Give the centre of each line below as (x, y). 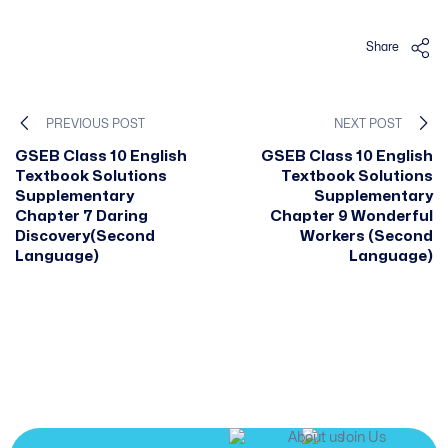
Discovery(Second (85, 236)
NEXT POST (368, 123)
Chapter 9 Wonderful (351, 216)
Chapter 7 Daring (81, 216)
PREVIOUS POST (95, 123)
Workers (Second (366, 236)
